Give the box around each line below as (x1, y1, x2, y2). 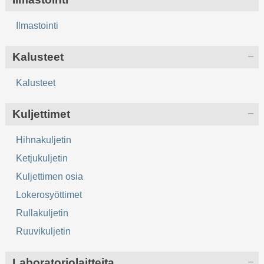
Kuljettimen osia (16, 171, 84, 182)
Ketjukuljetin (16, 153, 68, 164)
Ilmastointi (16, 21, 59, 31)
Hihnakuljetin (16, 135, 72, 146)
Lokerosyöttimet (16, 190, 82, 200)
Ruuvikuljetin (16, 226, 71, 237)
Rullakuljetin (16, 208, 69, 219)
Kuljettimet (12, 108, 71, 121)
